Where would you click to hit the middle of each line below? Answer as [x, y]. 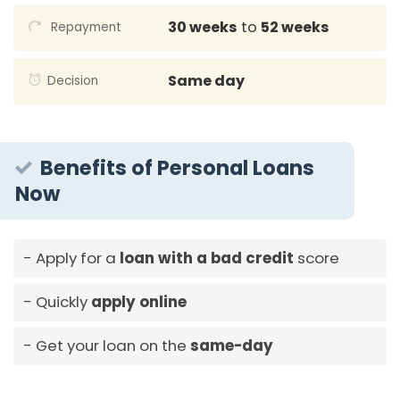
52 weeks [295, 27]
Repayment [84, 27]
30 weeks [202, 27]
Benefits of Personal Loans [178, 167]
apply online [138, 302]
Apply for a [77, 258]
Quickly [63, 302]
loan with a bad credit [206, 258]
